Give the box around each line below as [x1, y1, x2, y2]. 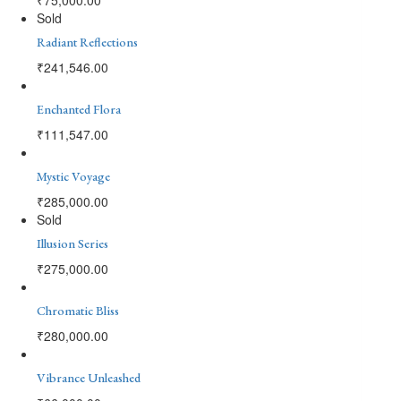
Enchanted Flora [37, 100, 121, 117]
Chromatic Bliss [37, 302, 119, 319]
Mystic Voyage [37, 167, 110, 184]
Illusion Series [37, 235, 108, 252]
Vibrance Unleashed [37, 369, 141, 386]
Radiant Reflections [37, 33, 138, 50]
